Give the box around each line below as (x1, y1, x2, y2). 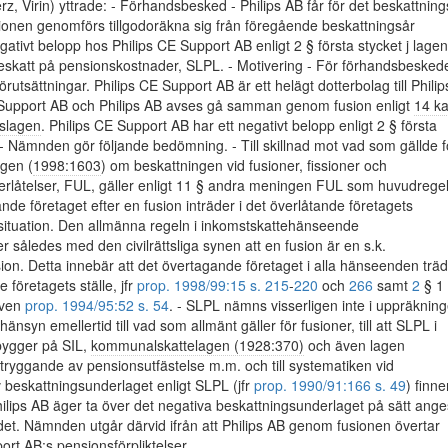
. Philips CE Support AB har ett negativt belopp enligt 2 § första (41, 115, 437, 135)
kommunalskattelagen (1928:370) (91, 335, 304, 355)
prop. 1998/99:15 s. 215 (137, 275, 289, 295)
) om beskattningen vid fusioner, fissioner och (101, 155, 387, 175)
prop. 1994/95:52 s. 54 (25, 295, 169, 315)
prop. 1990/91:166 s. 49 (254, 375, 406, 395)
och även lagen (304, 335, 405, 355)
